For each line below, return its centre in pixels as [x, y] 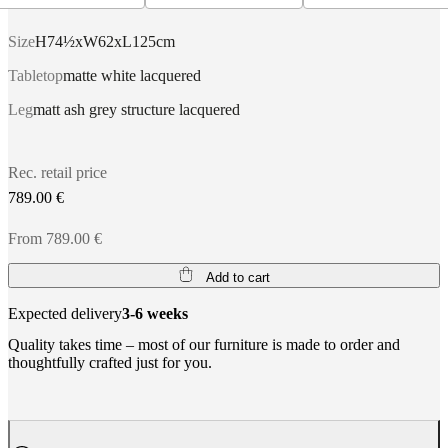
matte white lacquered [132, 76]
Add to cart [237, 278]
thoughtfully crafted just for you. [110, 363]
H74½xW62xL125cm [105, 42]
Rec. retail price [57, 173]
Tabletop [35, 76]
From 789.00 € [55, 239]
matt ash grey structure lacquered [136, 110]
